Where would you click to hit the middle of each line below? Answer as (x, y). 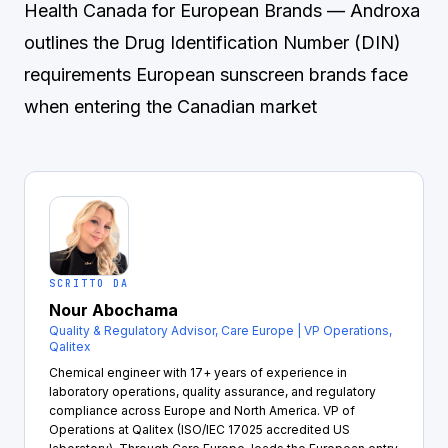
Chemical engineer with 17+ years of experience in (198, 372)
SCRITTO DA (89, 283)
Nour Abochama (113, 310)
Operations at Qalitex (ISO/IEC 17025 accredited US (199, 429)
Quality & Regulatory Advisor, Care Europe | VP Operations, (220, 330)
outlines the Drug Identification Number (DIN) (212, 42)
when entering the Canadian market (170, 106)
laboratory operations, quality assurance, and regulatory (212, 391)
